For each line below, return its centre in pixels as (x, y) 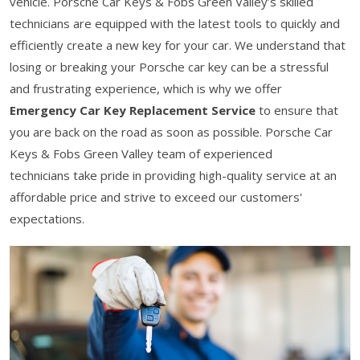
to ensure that (297, 110)
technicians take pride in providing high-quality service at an (173, 175)
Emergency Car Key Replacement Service (133, 110)
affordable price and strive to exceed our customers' (156, 196)
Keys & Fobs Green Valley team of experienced (141, 153)
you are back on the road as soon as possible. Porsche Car (171, 131)
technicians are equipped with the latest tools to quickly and (175, 23)
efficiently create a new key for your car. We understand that (178, 45)
